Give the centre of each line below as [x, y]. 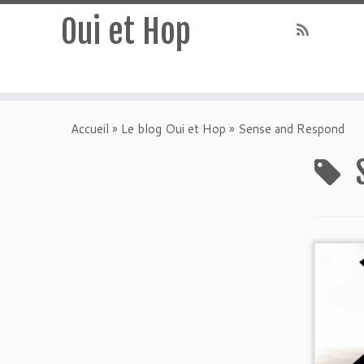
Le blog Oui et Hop [173, 129]
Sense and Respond [291, 129]
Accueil [90, 129]
